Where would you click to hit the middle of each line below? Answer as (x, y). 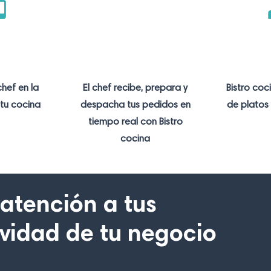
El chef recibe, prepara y (135, 88)
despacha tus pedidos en (135, 105)
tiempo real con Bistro (135, 122)
